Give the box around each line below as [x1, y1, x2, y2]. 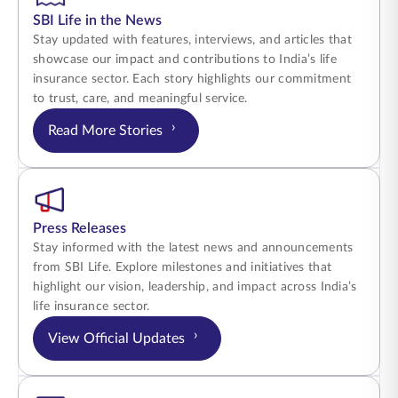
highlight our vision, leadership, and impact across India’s [33, 281, 357, 293]
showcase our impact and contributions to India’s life [33, 53, 337, 66]
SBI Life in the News [33, 13, 162, 28]
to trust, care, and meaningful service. [33, 92, 248, 105]
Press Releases [33, 221, 126, 235]
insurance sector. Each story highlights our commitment [33, 73, 352, 85]
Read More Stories [48, 123, 163, 138]
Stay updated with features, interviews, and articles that [33, 34, 353, 46]
